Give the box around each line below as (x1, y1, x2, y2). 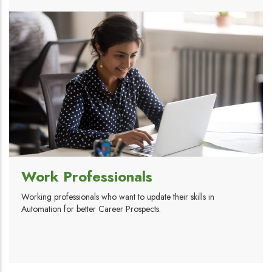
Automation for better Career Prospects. (21, 203, 161, 216)
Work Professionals (21, 166, 152, 188)
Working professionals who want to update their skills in (21, 191, 214, 203)
